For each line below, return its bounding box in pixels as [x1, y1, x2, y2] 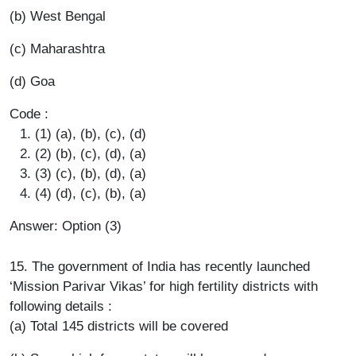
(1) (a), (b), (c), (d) [35, 126, 146, 141]
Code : [10, 106, 48, 122]
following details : [10, 298, 112, 314]
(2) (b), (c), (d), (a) [35, 145, 146, 161]
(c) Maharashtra [10, 41, 105, 56]
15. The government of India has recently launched [10, 258, 310, 274]
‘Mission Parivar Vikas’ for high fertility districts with [10, 278, 318, 294]
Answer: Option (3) [10, 218, 122, 234]
